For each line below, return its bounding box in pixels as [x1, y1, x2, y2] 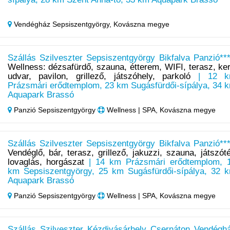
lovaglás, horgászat [7, 157, 85, 167]
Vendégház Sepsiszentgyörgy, [11, 20, 113, 29]
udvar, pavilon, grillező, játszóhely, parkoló [7, 71, 191, 82]
